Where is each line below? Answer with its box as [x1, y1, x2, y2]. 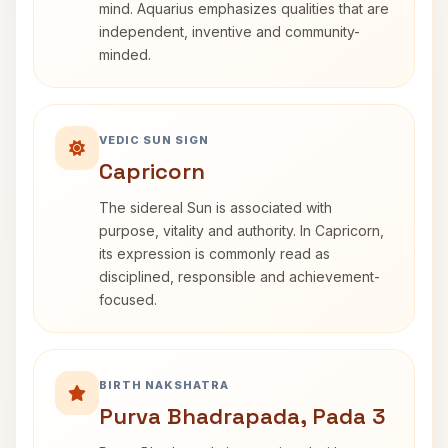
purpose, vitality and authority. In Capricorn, [99, 222, 384, 239]
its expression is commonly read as [99, 245, 330, 262]
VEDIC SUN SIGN [99, 133, 209, 147]
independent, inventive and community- [99, 23, 360, 40]
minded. [99, 46, 151, 63]
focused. [99, 291, 157, 308]
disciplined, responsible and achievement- [99, 268, 380, 285]
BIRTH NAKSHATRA [99, 378, 229, 392]
